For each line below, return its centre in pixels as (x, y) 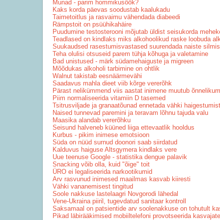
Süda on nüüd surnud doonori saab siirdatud (115, 142)
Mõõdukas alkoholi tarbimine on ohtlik (106, 69)
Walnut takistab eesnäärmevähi (97, 76)
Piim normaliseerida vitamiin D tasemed (109, 98)
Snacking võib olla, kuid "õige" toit (101, 164)
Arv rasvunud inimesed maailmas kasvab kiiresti (122, 179)
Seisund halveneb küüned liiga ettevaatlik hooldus (124, 127)
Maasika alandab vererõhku (92, 120)
